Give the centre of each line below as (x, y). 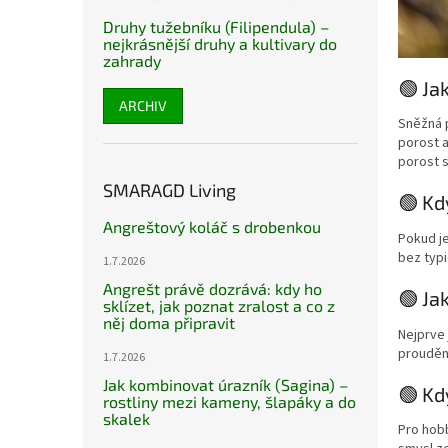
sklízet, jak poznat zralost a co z (219, 305)
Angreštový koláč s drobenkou (212, 226)
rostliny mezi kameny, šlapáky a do (229, 401)
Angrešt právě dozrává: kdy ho (212, 288)
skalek (126, 418)
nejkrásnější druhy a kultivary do (220, 43)
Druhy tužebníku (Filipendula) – (216, 26)
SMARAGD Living (169, 190)
